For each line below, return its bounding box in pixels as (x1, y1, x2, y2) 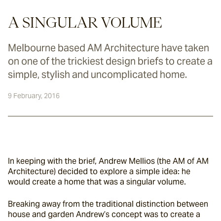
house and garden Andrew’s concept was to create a (8, 209, 200, 220)
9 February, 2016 (8, 91, 60, 100)
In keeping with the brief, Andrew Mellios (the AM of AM (8, 156, 209, 166)
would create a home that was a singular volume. (8, 177, 186, 187)
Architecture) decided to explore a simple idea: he (8, 166, 190, 177)
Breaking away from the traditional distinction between (8, 199, 208, 209)
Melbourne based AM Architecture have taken (8, 41, 209, 54)
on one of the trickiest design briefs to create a (8, 55, 213, 68)
